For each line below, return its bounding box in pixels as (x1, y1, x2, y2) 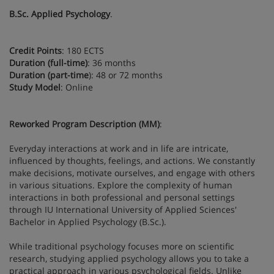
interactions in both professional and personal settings (9, 191, 235, 203)
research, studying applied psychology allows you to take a (9, 252, 249, 264)
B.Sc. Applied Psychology (9, 7, 110, 20)
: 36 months (87, 56, 136, 68)
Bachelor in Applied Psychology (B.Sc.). (9, 215, 166, 228)
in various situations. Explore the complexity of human (9, 179, 232, 191)
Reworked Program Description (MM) (9, 117, 160, 130)
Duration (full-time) (9, 56, 87, 68)
